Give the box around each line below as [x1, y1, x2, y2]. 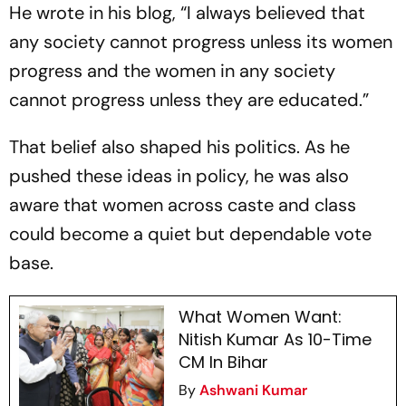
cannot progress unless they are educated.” [9, 88, 369, 112]
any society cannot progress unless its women [9, 30, 392, 54]
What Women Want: [178, 305, 342, 329]
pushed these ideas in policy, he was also [9, 164, 349, 188]
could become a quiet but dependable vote [9, 222, 372, 246]
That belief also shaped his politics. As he [9, 135, 350, 159]
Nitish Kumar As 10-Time [178, 328, 372, 352]
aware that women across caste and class [9, 193, 356, 217]
